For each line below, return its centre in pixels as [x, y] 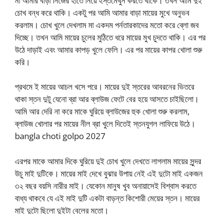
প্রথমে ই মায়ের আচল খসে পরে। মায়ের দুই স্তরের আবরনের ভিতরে [105, 87]
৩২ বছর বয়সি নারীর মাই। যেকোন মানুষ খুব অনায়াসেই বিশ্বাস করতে [106, 185]
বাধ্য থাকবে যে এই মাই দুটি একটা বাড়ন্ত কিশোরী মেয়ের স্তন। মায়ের [107, 198]
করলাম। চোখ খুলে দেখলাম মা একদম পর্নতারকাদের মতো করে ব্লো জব [107, 25]
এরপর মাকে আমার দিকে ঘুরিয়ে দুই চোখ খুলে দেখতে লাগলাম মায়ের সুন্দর [108, 161]
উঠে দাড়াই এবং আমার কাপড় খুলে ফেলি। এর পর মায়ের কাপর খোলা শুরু [109, 49]
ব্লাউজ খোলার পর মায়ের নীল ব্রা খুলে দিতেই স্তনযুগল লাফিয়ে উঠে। [105, 124]
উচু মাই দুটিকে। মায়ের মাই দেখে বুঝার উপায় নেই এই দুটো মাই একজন [109, 173]
